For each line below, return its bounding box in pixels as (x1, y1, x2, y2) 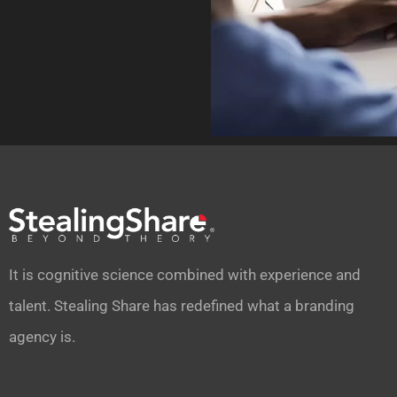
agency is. (9, 328, 75, 346)
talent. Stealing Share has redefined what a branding (9, 297, 354, 315)
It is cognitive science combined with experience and (9, 266, 361, 284)
